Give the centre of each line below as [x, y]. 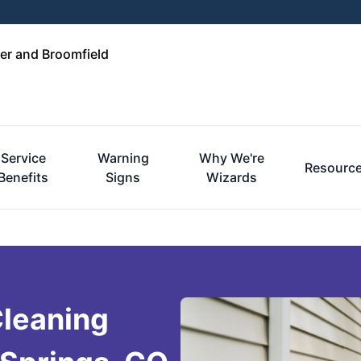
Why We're [231, 158]
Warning [123, 158]
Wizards [231, 177]
